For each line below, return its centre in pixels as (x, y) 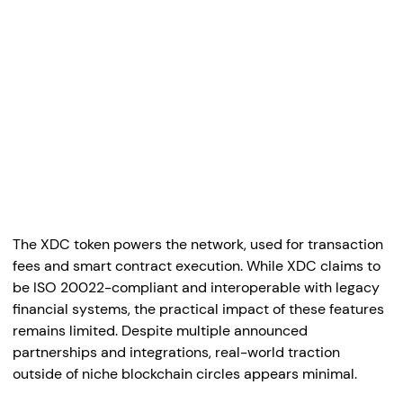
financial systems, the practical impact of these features (198, 309)
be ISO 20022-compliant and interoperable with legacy (196, 287)
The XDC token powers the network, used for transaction (198, 244)
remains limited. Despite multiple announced (160, 331)
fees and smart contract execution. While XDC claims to (197, 266)
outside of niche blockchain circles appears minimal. (185, 374)
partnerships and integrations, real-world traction (176, 352)
